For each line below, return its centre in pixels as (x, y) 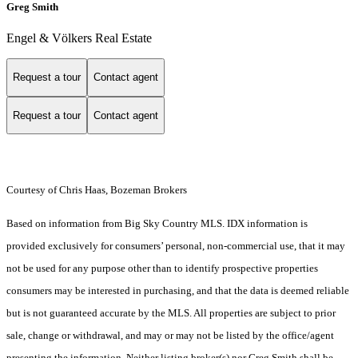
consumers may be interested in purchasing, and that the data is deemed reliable (178, 291)
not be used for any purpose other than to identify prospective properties (162, 268)
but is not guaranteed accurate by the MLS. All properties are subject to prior (171, 313)
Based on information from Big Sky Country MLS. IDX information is (157, 224)
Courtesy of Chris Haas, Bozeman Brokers (97, 190)
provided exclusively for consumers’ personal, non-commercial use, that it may (176, 246)
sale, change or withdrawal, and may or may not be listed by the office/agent (170, 336)
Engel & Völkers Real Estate (79, 38)
